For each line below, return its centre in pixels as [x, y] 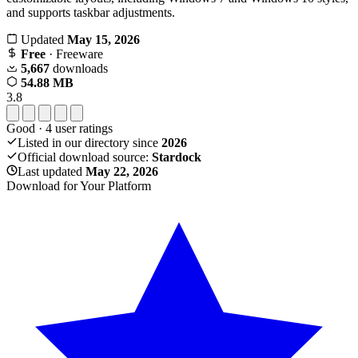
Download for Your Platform [79, 185]
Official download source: [85, 157]
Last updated [52, 171]
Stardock [177, 157]
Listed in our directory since [89, 142]
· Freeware [74, 54]
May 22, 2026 [122, 171]
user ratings [82, 128]
